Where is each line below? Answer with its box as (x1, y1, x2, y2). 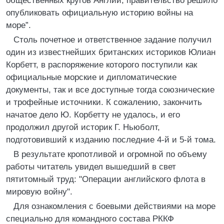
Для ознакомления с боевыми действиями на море (13, 201, 215, 211)
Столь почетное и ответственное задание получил (13, 35, 211, 44)
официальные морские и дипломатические (6, 72, 176, 82)
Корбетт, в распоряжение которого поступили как (6, 60, 197, 69)
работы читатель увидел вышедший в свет (6, 162, 176, 171)
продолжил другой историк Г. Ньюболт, (6, 122, 160, 132)
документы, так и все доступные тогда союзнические (6, 85, 214, 94)
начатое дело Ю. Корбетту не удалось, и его (6, 110, 180, 119)
